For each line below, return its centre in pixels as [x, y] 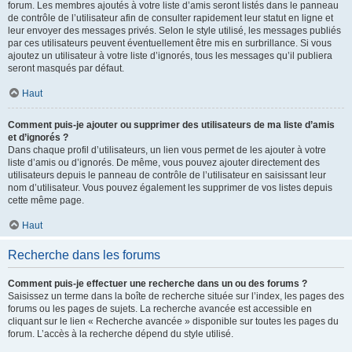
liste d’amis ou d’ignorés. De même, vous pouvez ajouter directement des [164, 163]
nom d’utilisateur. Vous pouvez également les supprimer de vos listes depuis [170, 188]
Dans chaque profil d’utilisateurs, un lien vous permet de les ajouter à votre [167, 150]
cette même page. [46, 200]
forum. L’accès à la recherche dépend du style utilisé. [121, 334]
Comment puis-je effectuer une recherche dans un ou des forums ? [158, 284]
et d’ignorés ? [38, 137]
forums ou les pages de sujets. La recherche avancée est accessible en [160, 309]
